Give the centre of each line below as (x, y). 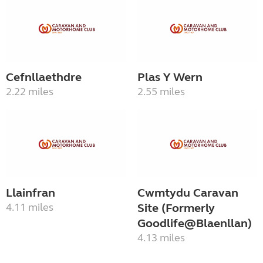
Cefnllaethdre (44, 77)
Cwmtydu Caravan (188, 193)
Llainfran (31, 193)
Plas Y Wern (170, 77)
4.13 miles (161, 237)
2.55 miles (161, 92)
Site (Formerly (176, 208)
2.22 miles (30, 92)
